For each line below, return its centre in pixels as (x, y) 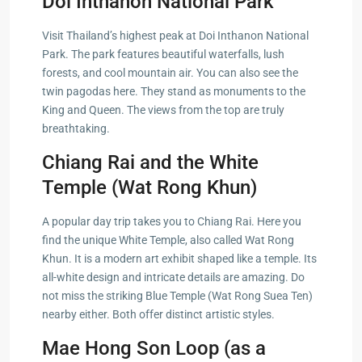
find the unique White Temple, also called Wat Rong (168, 240)
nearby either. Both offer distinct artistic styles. (158, 314)
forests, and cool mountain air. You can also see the (170, 72)
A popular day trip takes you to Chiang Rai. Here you (172, 221)
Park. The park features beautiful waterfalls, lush (163, 54)
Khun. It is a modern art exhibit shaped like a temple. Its (179, 258)
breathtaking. (76, 128)
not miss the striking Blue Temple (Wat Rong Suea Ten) (177, 295)
